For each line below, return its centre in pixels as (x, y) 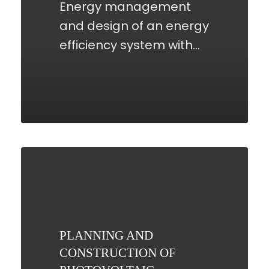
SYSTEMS (47, 252)
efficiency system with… (130, 45)
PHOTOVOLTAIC (66, 233)
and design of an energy (134, 26)
